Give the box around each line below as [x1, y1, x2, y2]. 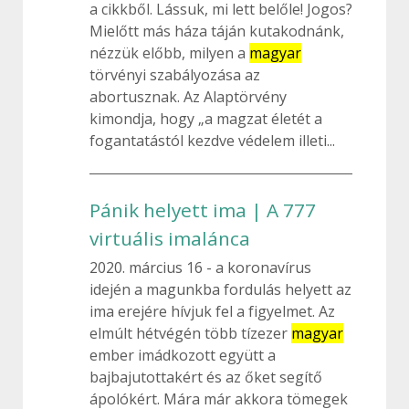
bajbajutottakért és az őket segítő [89, 367, 322, 387]
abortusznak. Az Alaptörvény [89, 87, 287, 107]
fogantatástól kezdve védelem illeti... [89, 131, 335, 151]
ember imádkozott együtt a [89, 345, 276, 365]
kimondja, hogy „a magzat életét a [89, 109, 322, 129]
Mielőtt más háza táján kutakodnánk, [89, 21, 344, 41]
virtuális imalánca [89, 225, 250, 251]
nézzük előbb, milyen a [89, 43, 249, 63]
